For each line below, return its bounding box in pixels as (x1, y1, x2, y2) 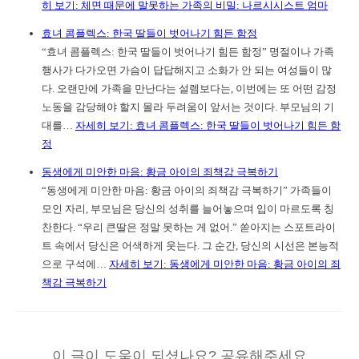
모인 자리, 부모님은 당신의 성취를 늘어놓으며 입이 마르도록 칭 (42, 203, 334, 215)
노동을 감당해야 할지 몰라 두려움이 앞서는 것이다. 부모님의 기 (42, 101, 334, 113)
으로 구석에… (42, 258, 109, 270)
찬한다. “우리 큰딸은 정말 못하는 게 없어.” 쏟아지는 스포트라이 (42, 221, 336, 233)
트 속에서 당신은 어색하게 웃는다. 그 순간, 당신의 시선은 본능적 (42, 240, 339, 252)
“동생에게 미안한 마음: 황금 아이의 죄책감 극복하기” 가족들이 (42, 184, 332, 196)
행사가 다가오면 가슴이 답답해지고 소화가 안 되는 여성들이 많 (42, 64, 332, 76)
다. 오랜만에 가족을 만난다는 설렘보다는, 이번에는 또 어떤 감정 (42, 83, 337, 95)
